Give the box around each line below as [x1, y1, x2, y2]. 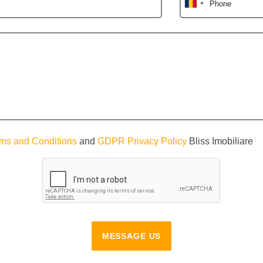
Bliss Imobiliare [187, 136, 253, 146]
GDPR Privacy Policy [97, 136, 187, 146]
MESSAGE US [102, 231, 161, 241]
